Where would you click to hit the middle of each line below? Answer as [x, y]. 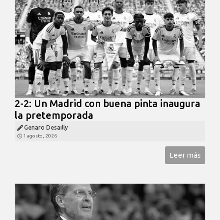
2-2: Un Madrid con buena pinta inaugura [108, 104]
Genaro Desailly [46, 128]
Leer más [185, 155]
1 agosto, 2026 [40, 136]
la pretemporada [54, 115]
